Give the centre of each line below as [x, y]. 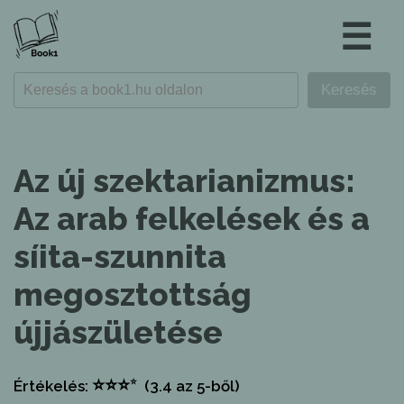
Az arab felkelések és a [192, 219]
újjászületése [118, 332]
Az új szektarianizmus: [184, 181]
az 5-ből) [206, 386]
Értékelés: [53, 386]
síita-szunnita [120, 257]
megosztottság [133, 294]
